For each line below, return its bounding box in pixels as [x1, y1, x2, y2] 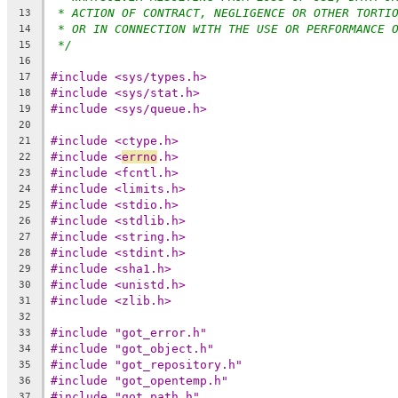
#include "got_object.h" [51, 341, 214, 355]
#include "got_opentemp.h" [51, 373, 228, 387]
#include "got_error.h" [51, 325, 207, 339]
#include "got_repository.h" [51, 357, 243, 371]
